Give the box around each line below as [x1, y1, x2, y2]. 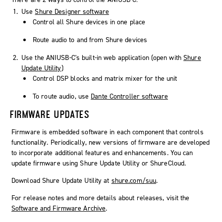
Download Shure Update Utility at [11, 175, 111, 185]
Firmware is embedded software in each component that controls [11, 127, 204, 137]
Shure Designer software [35, 7, 109, 17]
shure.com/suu [111, 175, 157, 185]
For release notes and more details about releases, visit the [11, 193, 190, 203]
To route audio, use [33, 92, 91, 102]
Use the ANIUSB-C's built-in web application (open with [21, 53, 184, 63]
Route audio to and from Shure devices [33, 35, 148, 45]
